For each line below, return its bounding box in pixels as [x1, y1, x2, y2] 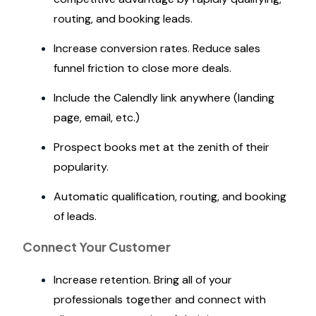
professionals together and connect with [54, 292, 266, 307]
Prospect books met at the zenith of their [54, 140, 269, 154]
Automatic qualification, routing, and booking [54, 189, 286, 204]
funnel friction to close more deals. [54, 61, 231, 75]
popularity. [54, 159, 109, 174]
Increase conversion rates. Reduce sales [54, 41, 260, 56]
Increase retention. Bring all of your [54, 272, 232, 287]
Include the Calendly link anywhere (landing [54, 90, 274, 105]
